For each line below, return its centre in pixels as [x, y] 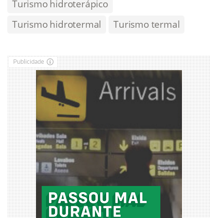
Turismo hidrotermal [57, 24]
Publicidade [29, 61]
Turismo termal [147, 24]
